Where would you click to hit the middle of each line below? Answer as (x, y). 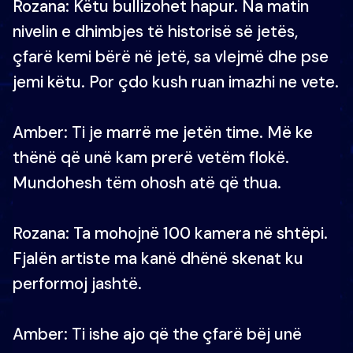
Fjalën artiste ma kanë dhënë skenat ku (158, 258)
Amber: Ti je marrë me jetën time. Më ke (163, 132)
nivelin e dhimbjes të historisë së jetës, (155, 31)
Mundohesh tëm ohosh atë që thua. (147, 182)
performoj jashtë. (77, 283)
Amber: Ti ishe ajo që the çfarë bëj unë (157, 334)
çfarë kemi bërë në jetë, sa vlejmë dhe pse (171, 56)
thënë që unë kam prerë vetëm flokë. (151, 157)
